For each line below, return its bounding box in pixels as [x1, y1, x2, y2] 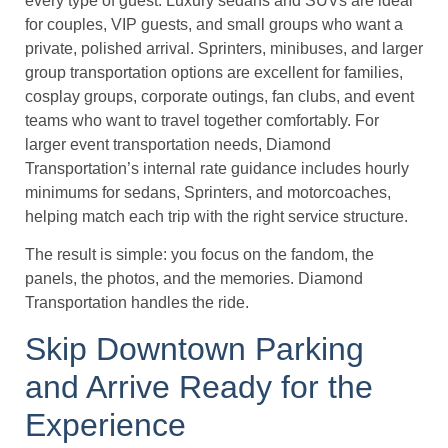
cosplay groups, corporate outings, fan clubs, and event [25, 88, 414, 105]
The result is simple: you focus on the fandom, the [25, 246, 374, 264]
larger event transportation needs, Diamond [25, 136, 331, 153]
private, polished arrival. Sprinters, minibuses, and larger [25, 40, 423, 57]
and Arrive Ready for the [25, 368, 373, 405]
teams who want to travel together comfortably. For [25, 112, 379, 129]
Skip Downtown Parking [25, 330, 364, 367]
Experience [25, 406, 186, 443]
